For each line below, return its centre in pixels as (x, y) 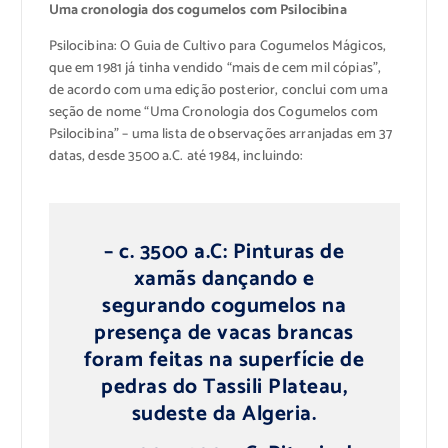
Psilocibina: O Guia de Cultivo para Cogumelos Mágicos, (217, 47)
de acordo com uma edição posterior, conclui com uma (218, 91)
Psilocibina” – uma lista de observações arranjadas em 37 (220, 135)
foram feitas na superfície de (224, 359)
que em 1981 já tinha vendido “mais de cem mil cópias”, (215, 69)
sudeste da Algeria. (224, 413)
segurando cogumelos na (224, 305)
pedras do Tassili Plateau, (224, 386)
